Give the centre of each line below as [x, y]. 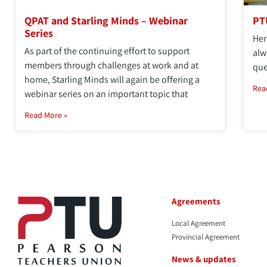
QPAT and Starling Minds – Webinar [106, 20]
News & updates [204, 259]
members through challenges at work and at [111, 65]
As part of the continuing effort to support [107, 51]
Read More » [46, 115]
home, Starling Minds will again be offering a [112, 79]
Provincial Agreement [206, 237]
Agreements [196, 201]
